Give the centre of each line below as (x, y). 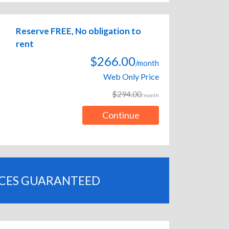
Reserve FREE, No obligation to (78, 31)
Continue (121, 115)
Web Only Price (131, 77)
